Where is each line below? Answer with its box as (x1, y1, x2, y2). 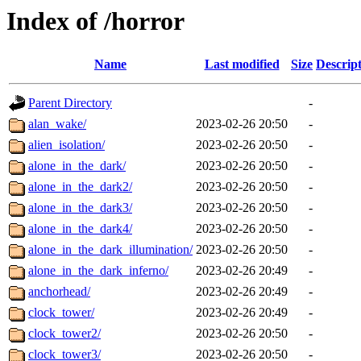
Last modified (204, 57, 280, 72)
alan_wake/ (28, 117, 86, 131)
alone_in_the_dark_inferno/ (28, 263, 168, 278)
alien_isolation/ (28, 138, 105, 152)
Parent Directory (28, 96, 112, 110)
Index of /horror (6, 6, 185, 35)
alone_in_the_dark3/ (28, 201, 132, 215)
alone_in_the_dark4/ (28, 222, 132, 236)
